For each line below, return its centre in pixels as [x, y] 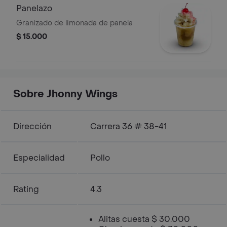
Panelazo [34, 8]
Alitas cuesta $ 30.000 [144, 219]
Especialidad [39, 158]
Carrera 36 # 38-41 [128, 126]
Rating [26, 189]
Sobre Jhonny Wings [65, 94]
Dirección [32, 126]
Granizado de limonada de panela [74, 23]
